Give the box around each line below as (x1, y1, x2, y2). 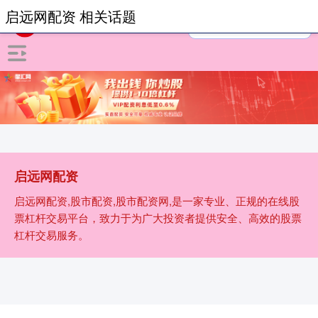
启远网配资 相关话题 (5, 6, 136, 26)
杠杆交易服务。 (14, 227, 89, 243)
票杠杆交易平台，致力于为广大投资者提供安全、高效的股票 (14, 210, 302, 226)
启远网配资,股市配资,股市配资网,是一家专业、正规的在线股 (14, 193, 300, 209)
